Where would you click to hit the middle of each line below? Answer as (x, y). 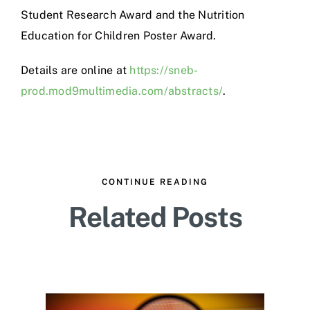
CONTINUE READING (155, 182)
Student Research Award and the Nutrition (133, 15)
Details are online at (75, 70)
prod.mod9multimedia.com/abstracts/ (122, 91)
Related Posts (155, 217)
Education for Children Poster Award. (119, 35)
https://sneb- (164, 70)
